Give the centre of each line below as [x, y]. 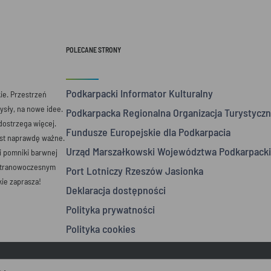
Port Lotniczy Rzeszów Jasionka [134, 171]
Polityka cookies [100, 229]
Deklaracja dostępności [116, 190]
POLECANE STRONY [93, 50]
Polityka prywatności [110, 209]
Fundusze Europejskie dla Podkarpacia [148, 132]
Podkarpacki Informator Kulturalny [139, 93]
